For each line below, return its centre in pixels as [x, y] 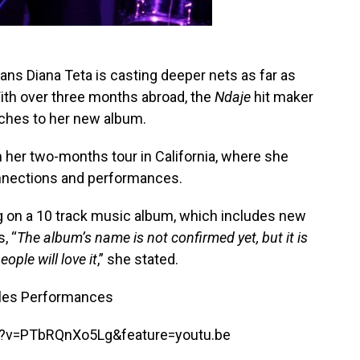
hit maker [284, 97]
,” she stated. [138, 259]
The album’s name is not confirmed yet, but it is [162, 237]
